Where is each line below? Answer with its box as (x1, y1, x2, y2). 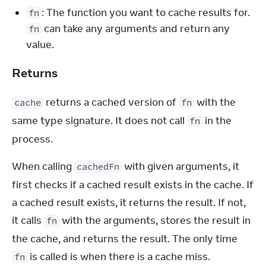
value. (26, 38, 54, 51)
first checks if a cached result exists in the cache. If (12, 178, 254, 191)
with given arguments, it (122, 160, 239, 173)
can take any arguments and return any (42, 22, 230, 35)
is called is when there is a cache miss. (27, 250, 210, 263)
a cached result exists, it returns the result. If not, (12, 196, 246, 209)
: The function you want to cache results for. (42, 6, 250, 19)
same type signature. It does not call (12, 114, 187, 127)
